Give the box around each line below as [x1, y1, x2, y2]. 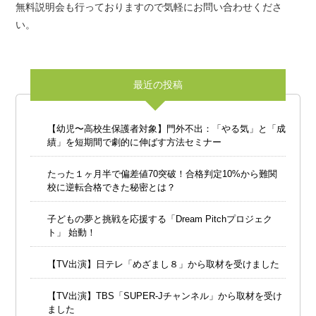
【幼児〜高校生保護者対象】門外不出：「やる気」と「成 [47, 123, 286, 135]
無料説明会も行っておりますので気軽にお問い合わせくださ [16, 1, 283, 13]
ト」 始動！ [47, 227, 96, 238]
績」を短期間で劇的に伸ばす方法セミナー [47, 137, 221, 148]
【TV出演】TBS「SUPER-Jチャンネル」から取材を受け [47, 291, 282, 302]
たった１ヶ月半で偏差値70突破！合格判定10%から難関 [47, 169, 277, 180]
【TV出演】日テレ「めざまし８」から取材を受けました [47, 259, 279, 270]
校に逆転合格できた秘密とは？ [47, 182, 176, 193]
